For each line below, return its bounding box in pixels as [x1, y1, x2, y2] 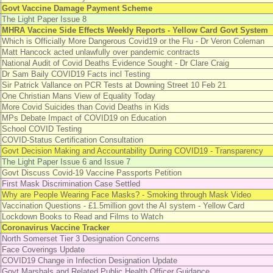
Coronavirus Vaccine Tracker [1, 223, 110, 232]
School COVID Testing [1, 124, 82, 133]
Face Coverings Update [1, 245, 85, 254]
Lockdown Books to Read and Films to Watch [1, 212, 163, 221]
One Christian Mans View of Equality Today [1, 91, 155, 101]
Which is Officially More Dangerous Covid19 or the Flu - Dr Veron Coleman [1, 37, 264, 46]
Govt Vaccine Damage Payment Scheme [1, 4, 152, 13]
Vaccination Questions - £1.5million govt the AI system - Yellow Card [1, 201, 244, 210]
